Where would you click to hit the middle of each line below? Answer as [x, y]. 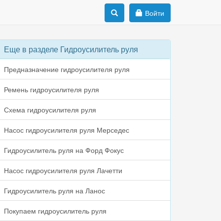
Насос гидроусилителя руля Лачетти [63, 170]
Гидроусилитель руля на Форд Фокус [64, 150]
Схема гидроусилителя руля [50, 110]
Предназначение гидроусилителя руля [67, 69]
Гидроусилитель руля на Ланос [54, 190]
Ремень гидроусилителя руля [51, 89]
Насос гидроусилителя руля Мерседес [66, 130]
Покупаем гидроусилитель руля [55, 211]
